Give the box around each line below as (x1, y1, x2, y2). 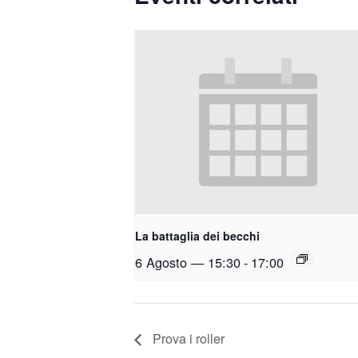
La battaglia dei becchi (135, 228, 260, 245)
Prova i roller (149, 329, 225, 348)
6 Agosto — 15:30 (135, 253, 241, 272)
